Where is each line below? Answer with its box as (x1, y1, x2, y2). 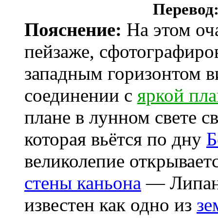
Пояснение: (24, 19, 122, 40)
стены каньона (24, 172, 141, 193)
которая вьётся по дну (24, 128, 206, 149)
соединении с (24, 85, 137, 106)
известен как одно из (24, 194, 197, 215)
